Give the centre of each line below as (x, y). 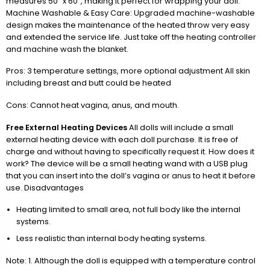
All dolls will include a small (180, 127)
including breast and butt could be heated (89, 83)
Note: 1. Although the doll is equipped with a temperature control (131, 260)
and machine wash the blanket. (67, 49)
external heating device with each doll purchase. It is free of (122, 139)
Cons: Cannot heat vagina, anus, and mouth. (93, 105)
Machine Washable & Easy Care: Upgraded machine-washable (130, 13)
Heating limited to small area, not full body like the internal (128, 210)
